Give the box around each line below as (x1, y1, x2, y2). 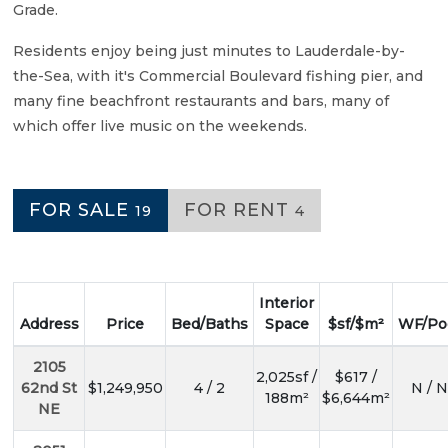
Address (19, 315, 79, 334)
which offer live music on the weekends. (13, 117, 307, 136)
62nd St (21, 379, 77, 398)
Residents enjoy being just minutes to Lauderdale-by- (13, 42, 405, 61)
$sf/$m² (328, 315, 384, 334)
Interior (259, 294, 314, 313)
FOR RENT (184, 199, 295, 222)
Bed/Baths (171, 315, 248, 334)
